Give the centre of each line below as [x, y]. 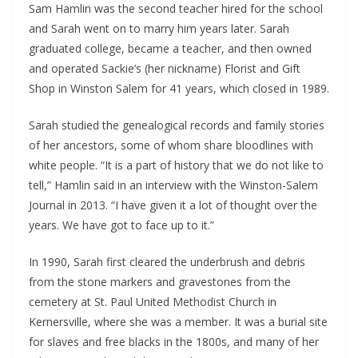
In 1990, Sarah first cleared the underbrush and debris [167, 261]
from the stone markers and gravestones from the [160, 281]
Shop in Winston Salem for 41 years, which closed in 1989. [179, 88]
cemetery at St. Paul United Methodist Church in [153, 301]
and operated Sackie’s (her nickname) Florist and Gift [165, 68]
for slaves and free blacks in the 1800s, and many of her [174, 341]
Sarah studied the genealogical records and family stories [177, 125]
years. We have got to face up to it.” [121, 225]
